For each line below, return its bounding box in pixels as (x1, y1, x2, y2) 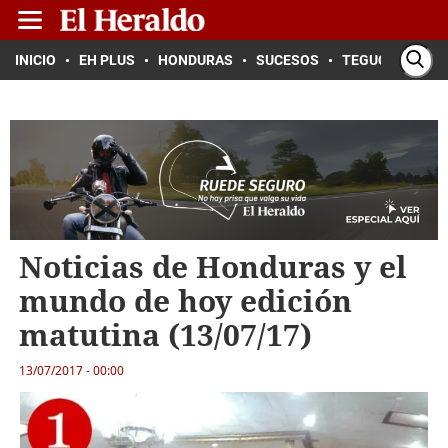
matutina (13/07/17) (18, 314, 312, 355)
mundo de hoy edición (18, 280, 352, 321)
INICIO (15, 52, 56, 68)
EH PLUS (79, 52, 135, 68)
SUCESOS (256, 52, 319, 68)
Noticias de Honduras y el (18, 246, 407, 287)
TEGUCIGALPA (342, 52, 435, 68)
